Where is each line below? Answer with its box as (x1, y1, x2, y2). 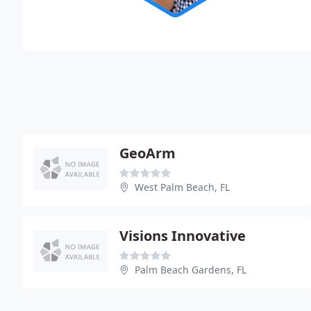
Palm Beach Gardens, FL (135, 262, 246, 276)
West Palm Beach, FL (135, 180, 230, 194)
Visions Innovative (119, 226, 246, 245)
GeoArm (119, 143, 176, 162)
